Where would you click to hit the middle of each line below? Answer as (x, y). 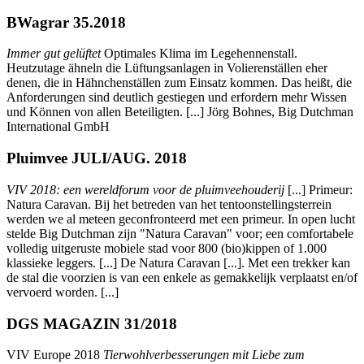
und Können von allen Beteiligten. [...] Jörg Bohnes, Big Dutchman (180, 112)
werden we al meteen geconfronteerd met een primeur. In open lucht (181, 219)
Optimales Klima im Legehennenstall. (199, 54)
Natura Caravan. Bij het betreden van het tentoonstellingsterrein (169, 204)
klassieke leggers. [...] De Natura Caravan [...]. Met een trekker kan (178, 262)
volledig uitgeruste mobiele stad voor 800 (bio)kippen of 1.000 (167, 248)
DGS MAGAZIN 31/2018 (92, 323)
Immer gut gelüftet (54, 54)
